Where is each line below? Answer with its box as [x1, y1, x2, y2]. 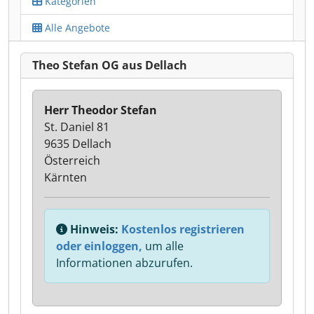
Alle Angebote [42, 21, 110, 34]
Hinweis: [67, 221, 121, 237]
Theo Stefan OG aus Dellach [32, 57, 187, 73]
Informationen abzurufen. [56, 255, 193, 271]
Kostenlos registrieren [121, 221, 245, 237]
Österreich [44, 153, 100, 168]
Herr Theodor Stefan [44, 102, 157, 118]
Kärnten [44, 170, 87, 185]
